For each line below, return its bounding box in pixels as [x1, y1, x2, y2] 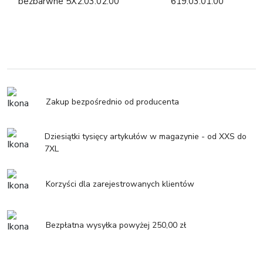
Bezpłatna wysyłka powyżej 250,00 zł [46, 219, 186, 231]
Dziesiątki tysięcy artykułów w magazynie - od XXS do [45, 131, 247, 143]
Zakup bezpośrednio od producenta [46, 96, 179, 107]
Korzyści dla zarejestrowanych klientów [46, 178, 194, 190]
